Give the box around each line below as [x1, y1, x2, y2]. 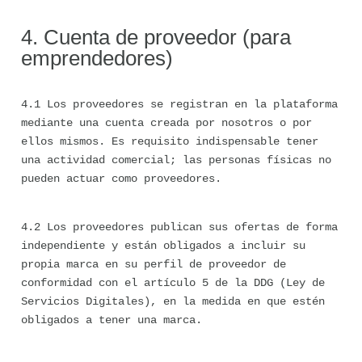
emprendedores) [21, 46, 173, 70]
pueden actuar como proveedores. [21, 172, 221, 185]
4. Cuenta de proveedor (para [21, 25, 291, 49]
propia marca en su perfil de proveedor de [21, 258, 286, 271]
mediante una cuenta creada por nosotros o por [21, 116, 312, 129]
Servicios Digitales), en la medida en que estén [21, 295, 325, 308]
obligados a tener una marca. [21, 314, 202, 326]
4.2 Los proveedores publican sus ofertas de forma [21, 221, 338, 234]
